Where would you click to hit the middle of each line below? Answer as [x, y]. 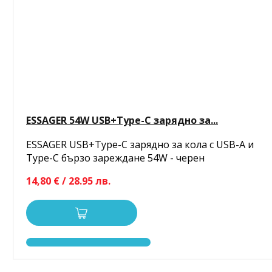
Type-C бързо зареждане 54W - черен [115, 158]
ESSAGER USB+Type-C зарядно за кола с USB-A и [140, 144]
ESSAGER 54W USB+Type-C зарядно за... [122, 120]
